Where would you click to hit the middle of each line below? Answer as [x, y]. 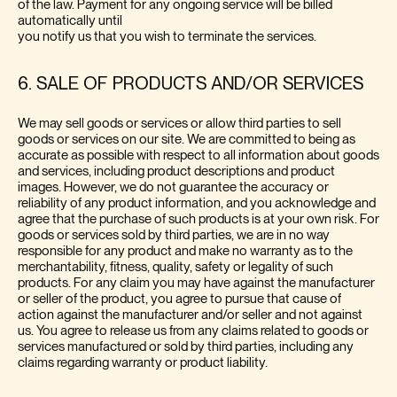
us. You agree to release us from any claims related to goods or [193, 331]
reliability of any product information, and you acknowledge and [197, 203]
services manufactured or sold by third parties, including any [186, 346]
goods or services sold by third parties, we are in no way [174, 235]
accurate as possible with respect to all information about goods [198, 155]
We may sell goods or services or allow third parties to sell [179, 123]
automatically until [70, 20]
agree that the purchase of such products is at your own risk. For [198, 219]
